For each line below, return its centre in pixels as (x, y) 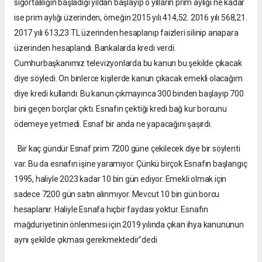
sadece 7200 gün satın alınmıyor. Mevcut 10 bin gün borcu (117, 194)
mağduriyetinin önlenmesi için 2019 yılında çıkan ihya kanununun (129, 224)
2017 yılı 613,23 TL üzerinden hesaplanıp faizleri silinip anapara (126, 32)
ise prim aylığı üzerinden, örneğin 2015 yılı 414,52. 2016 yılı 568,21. (131, 17)
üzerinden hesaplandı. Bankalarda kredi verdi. (95, 48)
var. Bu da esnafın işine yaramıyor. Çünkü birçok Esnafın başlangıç (131, 163)
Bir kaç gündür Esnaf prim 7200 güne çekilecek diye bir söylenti (127, 148)
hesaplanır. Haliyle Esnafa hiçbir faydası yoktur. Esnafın (111, 209)
